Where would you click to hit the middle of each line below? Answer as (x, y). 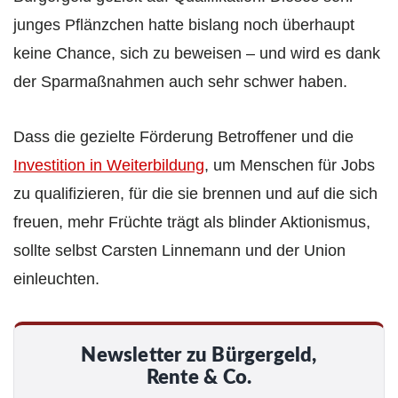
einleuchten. (56, 279)
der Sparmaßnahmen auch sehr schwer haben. (180, 82)
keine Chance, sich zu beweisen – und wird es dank (197, 54)
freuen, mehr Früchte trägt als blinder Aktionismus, (192, 223)
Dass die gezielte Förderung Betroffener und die (183, 137)
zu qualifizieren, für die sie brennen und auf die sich (195, 194)
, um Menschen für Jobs (290, 166)
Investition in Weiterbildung (109, 166)
